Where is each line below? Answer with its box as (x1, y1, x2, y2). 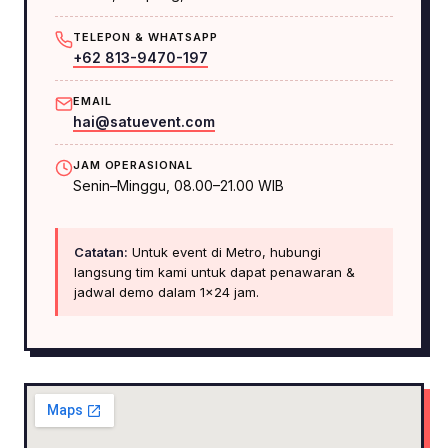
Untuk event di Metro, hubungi (128, 244, 321, 260)
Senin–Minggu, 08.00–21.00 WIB (73, 177, 284, 194)
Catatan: (74, 244, 128, 260)
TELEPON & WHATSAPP (73, 30, 218, 44)
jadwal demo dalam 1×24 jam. (74, 284, 259, 300)
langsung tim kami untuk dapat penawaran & (74, 264, 355, 280)
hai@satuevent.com (73, 113, 215, 130)
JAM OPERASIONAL (73, 158, 194, 172)
